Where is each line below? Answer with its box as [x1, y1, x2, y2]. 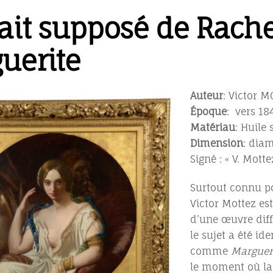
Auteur [190, 89, 223, 102]
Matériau [190, 121, 235, 133]
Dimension [190, 136, 243, 149]
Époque [190, 105, 227, 118]
